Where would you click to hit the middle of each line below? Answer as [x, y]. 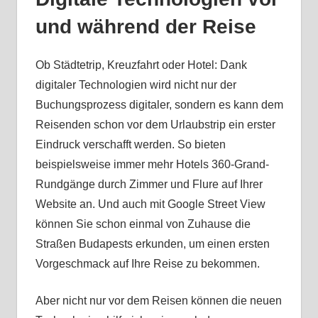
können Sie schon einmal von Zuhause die [143, 224]
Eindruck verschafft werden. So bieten [130, 145]
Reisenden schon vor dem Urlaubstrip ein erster [155, 125]
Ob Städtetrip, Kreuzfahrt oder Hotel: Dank [141, 65]
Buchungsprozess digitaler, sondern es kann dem [159, 105]
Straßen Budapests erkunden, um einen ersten [152, 244]
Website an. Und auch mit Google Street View [150, 204]
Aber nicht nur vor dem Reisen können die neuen [158, 301]
